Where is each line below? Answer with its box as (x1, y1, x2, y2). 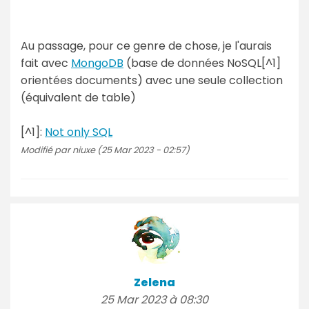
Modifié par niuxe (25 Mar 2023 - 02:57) (21, 143, 190, 156)
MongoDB (71, 54, 123, 71)
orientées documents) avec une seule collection (21, 72, 283, 88)
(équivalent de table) (21, 89, 136, 106)
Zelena (134, 274, 175, 290)
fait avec (21, 54, 71, 71)
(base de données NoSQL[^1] (123, 54, 281, 71)
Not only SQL (45, 123, 112, 140)
